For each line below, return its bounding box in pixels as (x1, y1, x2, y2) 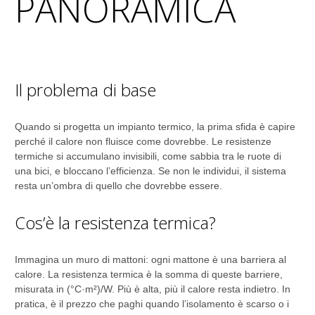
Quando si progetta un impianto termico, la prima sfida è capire (15, 121, 295, 132)
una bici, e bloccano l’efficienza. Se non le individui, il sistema (15, 165, 286, 176)
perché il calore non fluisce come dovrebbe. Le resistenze (15, 136, 271, 147)
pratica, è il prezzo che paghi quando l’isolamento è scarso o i (15, 298, 289, 309)
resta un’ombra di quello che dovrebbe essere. (15, 180, 222, 191)
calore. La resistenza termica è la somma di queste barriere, (15, 269, 283, 280)
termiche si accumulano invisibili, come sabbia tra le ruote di (15, 150, 281, 162)
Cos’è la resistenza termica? (15, 211, 216, 234)
